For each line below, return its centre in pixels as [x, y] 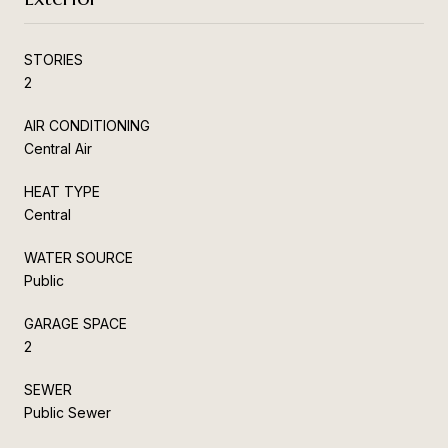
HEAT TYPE [62, 191]
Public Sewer [67, 412]
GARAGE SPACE [75, 323]
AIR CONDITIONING [87, 125]
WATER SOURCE [78, 257]
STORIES [53, 59]
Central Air [58, 148]
